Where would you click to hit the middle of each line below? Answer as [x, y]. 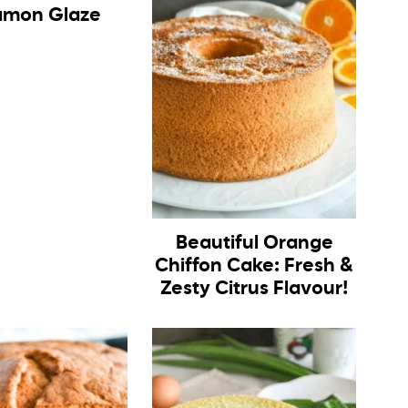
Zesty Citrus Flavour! [254, 289]
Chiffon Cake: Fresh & [255, 266]
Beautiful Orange [254, 243]
